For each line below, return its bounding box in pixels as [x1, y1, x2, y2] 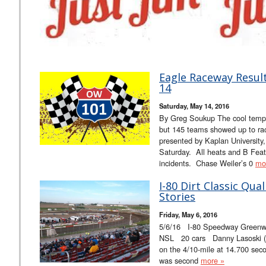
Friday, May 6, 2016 [159, 209, 217, 219]
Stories [159, 189, 195, 204]
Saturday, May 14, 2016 [159, 100, 229, 110]
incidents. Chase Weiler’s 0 [159, 157, 255, 169]
